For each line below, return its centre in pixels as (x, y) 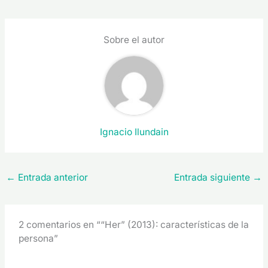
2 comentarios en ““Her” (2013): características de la (134, 224)
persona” (39, 238)
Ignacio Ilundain (134, 132)
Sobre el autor (134, 39)
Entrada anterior (52, 178)
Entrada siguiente (213, 178)
